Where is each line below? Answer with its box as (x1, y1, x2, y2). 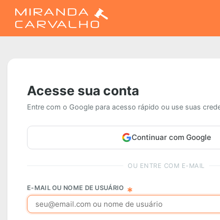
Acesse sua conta (27, 82, 139, 98)
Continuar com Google (131, 132, 211, 142)
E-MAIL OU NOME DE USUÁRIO (27, 184, 124, 192)
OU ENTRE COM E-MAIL (128, 162, 205, 169)
